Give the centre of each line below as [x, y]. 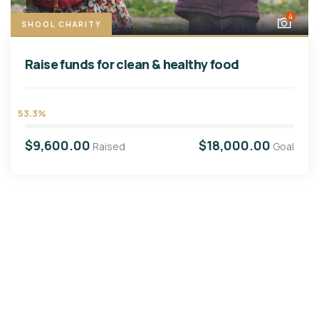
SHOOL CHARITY [61, 25]
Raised [109, 147]
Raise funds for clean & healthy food [132, 64]
